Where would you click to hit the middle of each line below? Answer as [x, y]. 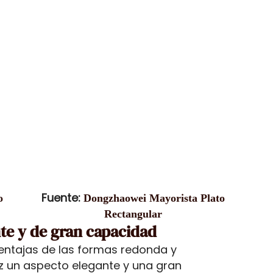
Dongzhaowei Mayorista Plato [154, 198]
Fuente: [62, 197]
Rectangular [133, 214]
